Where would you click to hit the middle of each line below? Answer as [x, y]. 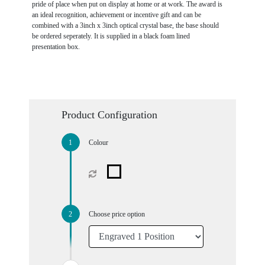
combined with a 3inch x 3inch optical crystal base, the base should [125, 25]
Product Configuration [109, 114]
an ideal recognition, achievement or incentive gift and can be [116, 14]
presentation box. [56, 46]
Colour [98, 142]
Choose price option [117, 214]
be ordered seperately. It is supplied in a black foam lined [111, 36]
